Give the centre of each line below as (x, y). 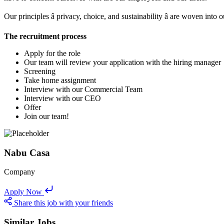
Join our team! (46, 116)
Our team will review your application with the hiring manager (122, 62)
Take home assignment (60, 80)
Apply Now (23, 192)
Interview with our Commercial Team (83, 89)
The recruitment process (45, 36)
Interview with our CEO (62, 98)
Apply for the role (52, 53)
